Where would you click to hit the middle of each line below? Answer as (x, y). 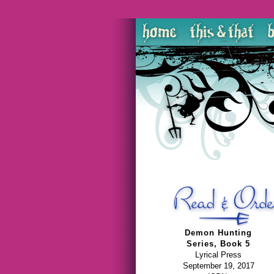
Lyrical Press (218, 255)
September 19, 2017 (218, 266)
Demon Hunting (218, 233)
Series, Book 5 (218, 244)
